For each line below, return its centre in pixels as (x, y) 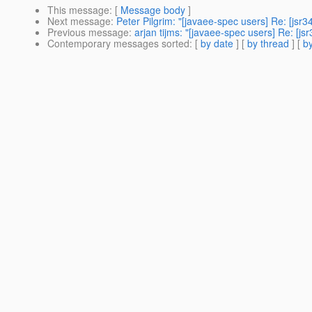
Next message (79, 21)
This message (78, 10)
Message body (153, 10)
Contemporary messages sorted (118, 44)
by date (217, 44)
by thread (268, 44)
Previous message (88, 32)
